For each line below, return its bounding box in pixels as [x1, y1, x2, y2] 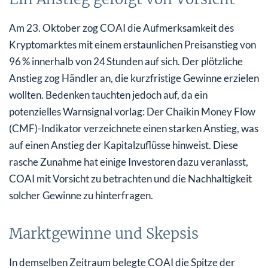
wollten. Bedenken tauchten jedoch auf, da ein [9, 88, 208, 101]
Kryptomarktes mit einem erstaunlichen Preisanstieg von [9, 38, 256, 51]
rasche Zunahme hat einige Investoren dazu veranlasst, [9, 155, 248, 168]
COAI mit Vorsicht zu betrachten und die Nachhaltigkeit [9, 172, 252, 185]
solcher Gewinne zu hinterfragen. [9, 188, 153, 202]
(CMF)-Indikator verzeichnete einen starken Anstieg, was [9, 121, 258, 135]
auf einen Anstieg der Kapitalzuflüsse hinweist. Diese [9, 138, 238, 151]
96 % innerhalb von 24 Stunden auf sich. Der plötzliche [9, 54, 243, 68]
